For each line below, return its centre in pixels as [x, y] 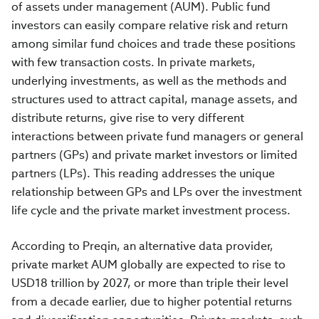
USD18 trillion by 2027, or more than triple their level [150, 283]
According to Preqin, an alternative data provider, [142, 246]
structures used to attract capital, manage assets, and [155, 99]
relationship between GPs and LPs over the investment [157, 192]
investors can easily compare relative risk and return [150, 25]
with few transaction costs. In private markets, [134, 62]
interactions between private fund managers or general [157, 136]
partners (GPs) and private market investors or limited [155, 155]
